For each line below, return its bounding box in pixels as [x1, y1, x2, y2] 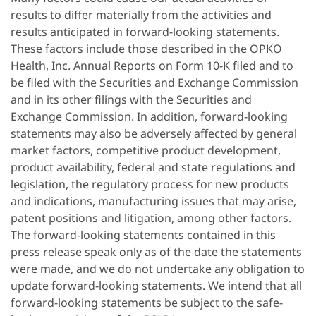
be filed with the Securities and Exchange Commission [11, 75, 298, 91]
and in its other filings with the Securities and [11, 92, 252, 108]
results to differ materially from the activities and [11, 7, 272, 23]
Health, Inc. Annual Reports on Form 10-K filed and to [11, 58, 293, 74]
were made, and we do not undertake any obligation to [11, 261, 305, 277]
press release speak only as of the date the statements [11, 244, 302, 260]
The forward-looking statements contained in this [11, 227, 276, 243]
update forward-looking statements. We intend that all [11, 278, 302, 294]
